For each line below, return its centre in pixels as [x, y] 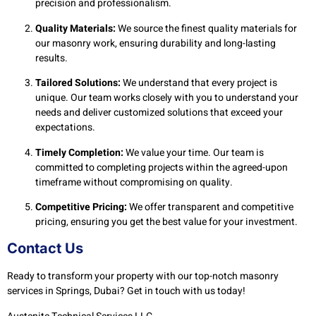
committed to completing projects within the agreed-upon [162, 167]
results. [51, 58]
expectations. [65, 128]
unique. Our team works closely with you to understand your [167, 98]
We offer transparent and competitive [210, 207]
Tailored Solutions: [78, 83]
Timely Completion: [79, 152]
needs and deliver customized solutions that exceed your [159, 113]
